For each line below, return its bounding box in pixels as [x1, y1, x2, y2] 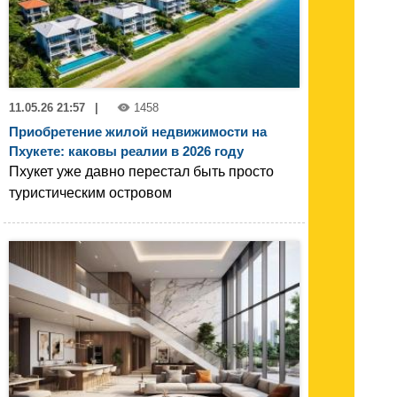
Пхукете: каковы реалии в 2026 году [9, 144, 244, 160]
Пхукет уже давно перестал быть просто [9, 164, 274, 180]
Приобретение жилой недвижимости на [9, 124, 267, 140]
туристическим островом [9, 185, 172, 201]
